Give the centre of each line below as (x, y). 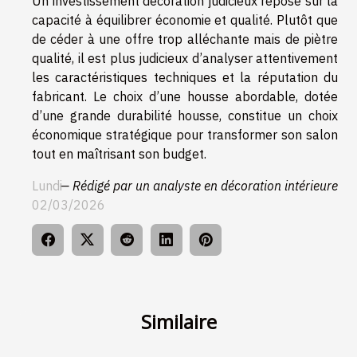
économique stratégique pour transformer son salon (185, 134)
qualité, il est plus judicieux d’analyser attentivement (185, 58)
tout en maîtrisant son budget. (119, 153)
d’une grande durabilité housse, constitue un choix (185, 115)
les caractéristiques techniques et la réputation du (185, 77)
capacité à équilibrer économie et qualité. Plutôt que (185, 20)
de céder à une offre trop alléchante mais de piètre (185, 39)
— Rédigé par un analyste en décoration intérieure (199, 185)
